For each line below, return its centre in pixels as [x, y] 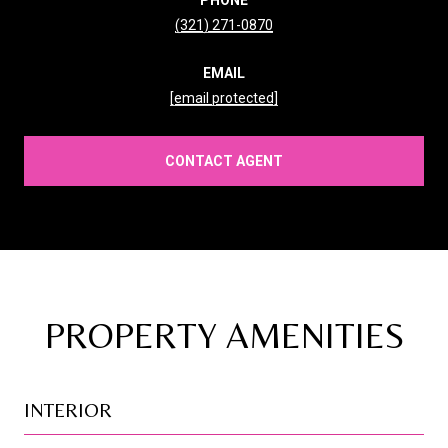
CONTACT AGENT [224, 160]
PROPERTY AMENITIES [224, 335]
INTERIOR [68, 409]
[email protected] [224, 97]
